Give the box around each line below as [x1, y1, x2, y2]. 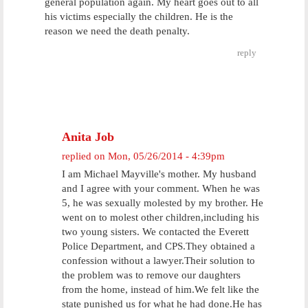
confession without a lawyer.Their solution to [62, 255, 255, 266]
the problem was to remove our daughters [62, 269, 241, 280]
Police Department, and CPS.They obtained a [62, 241, 255, 252]
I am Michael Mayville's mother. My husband [62, 168, 256, 179]
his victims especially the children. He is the [45, 11, 233, 22]
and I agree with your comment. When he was [62, 183, 260, 194]
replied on [62, 151, 108, 162]
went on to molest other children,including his [62, 212, 259, 223]
